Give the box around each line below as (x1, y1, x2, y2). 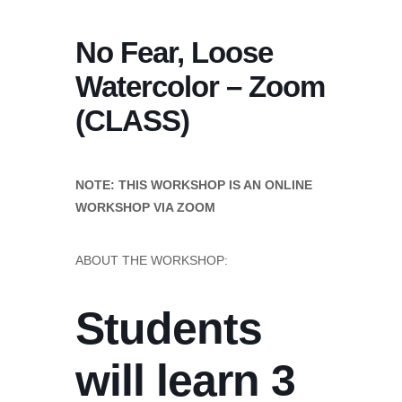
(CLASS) (75, 104, 189, 137)
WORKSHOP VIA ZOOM (75, 200, 215, 214)
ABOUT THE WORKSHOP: (75, 253, 228, 267)
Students (75, 303, 262, 354)
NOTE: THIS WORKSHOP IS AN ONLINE (75, 178, 312, 192)
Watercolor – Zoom (75, 70, 325, 103)
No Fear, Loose (75, 36, 273, 69)
